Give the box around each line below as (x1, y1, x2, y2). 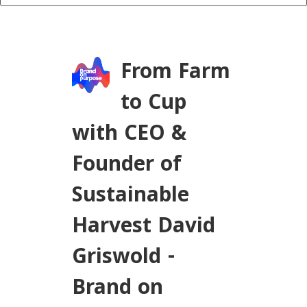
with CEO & (71, 117, 186, 153)
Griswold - (71, 241, 175, 276)
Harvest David (71, 210, 215, 245)
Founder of (71, 148, 182, 184)
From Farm (121, 56, 231, 91)
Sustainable (71, 179, 189, 214)
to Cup (121, 86, 187, 122)
